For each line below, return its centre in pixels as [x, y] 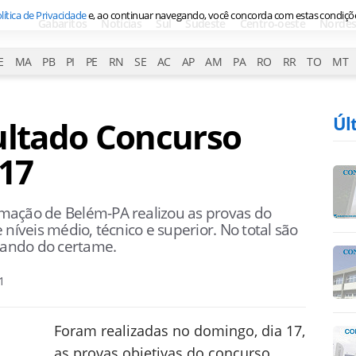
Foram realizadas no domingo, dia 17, [180, 331]
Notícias [122, 23]
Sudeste [205, 23]
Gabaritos [63, 23]
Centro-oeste [273, 23]
